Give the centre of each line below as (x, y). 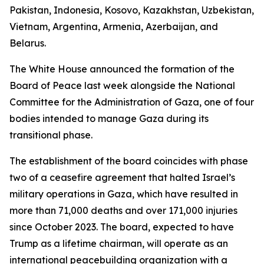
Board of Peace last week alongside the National (122, 85)
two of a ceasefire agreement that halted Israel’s (122, 177)
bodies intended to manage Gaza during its (109, 118)
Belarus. (28, 43)
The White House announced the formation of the (122, 69)
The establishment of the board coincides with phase (129, 161)
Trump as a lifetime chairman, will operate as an (119, 243)
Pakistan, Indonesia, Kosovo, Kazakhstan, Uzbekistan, (132, 10)
